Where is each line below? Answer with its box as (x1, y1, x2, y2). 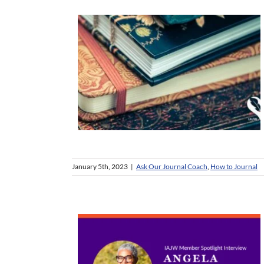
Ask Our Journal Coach (136, 162, 207, 171)
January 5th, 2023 (72, 162, 128, 171)
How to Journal (210, 162, 258, 171)
